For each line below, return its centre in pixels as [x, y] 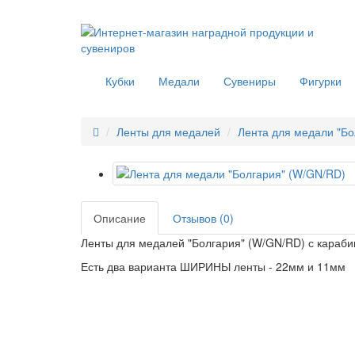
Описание [120, 218]
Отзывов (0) [203, 218]
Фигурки [321, 81]
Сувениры [250, 81]
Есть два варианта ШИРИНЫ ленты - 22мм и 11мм [213, 266]
